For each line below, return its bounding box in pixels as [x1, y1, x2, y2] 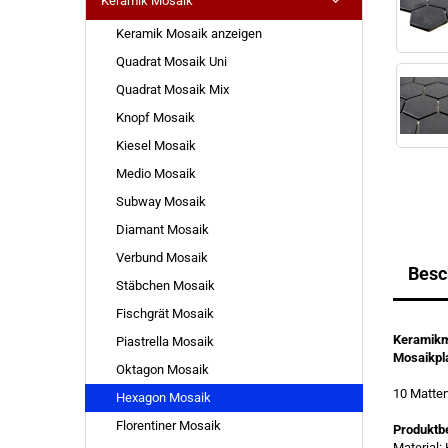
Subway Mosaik [115, 194, 206, 209]
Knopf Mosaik [115, 110, 195, 125]
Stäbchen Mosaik [115, 278, 215, 293]
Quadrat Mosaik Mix [115, 82, 229, 97]
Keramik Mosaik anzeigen [115, 26, 262, 41]
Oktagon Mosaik [115, 362, 209, 377]
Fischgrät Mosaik [115, 306, 214, 321]
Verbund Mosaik [115, 250, 208, 265]
